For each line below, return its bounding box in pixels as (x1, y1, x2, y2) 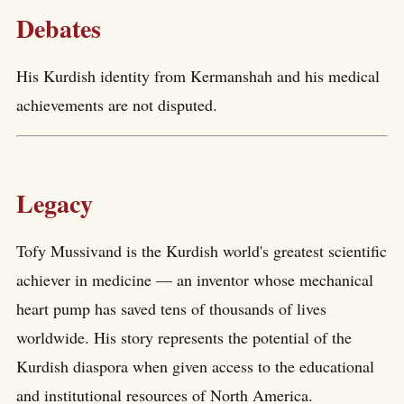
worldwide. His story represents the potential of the (16, 326, 352, 349)
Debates (16, 10, 101, 48)
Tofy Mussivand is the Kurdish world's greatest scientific (16, 240, 387, 262)
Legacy (16, 185, 93, 223)
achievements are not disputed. (16, 93, 217, 115)
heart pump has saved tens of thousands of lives (16, 298, 326, 320)
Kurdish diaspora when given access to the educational (16, 355, 374, 378)
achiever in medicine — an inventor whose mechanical (16, 269, 373, 291)
